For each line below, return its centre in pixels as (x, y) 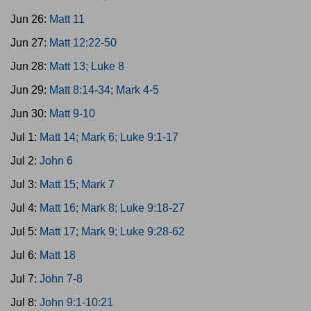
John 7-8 (61, 279)
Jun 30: (30, 114)
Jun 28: (30, 66)
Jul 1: (25, 137)
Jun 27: (30, 43)
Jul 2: (25, 161)
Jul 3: (25, 184)
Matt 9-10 (72, 114)
